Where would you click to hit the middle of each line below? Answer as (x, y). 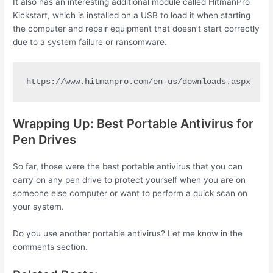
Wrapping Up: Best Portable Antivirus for (133, 123)
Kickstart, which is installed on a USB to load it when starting (132, 16)
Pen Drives (45, 139)
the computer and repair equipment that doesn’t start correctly (136, 29)
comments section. (51, 246)
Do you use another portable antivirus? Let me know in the (128, 233)
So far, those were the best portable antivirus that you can (128, 166)
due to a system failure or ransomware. (90, 42)
